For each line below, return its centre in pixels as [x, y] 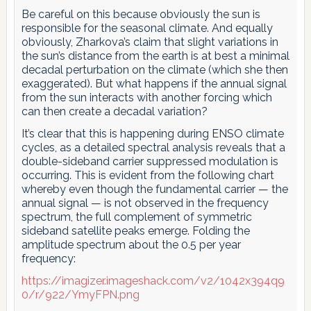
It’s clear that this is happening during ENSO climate [152, 134]
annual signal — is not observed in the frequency [145, 203]
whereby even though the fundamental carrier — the [154, 190]
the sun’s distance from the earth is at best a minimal [155, 56]
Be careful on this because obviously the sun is [141, 15]
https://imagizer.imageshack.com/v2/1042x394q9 [153, 281]
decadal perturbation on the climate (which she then [154, 70]
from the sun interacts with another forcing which [146, 98]
